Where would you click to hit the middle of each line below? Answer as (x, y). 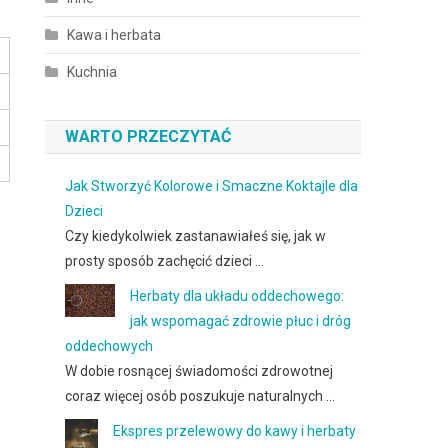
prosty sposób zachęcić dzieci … (165, 261)
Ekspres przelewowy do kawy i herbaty (235, 431)
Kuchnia (92, 72)
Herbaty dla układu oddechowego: (237, 296)
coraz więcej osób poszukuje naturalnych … (200, 396)
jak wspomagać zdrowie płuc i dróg (241, 321)
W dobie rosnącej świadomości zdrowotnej (199, 371)
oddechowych (109, 346)
